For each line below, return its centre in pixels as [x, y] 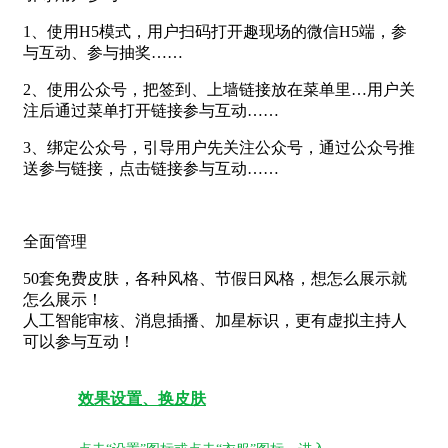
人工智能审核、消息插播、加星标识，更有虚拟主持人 [215, 321]
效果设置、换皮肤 [142, 399]
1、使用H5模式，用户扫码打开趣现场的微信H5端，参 [215, 32]
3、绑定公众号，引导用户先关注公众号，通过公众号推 [219, 148]
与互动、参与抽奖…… [103, 53]
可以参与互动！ [79, 342]
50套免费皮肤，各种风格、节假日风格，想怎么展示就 [215, 279]
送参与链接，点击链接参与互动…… [151, 169]
